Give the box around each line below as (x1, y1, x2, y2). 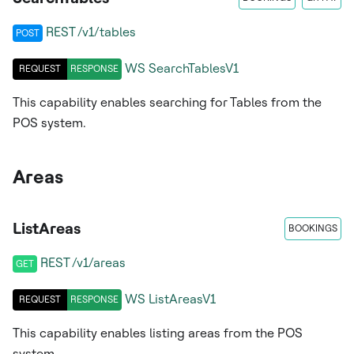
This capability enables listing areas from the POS (13, 325, 303, 341)
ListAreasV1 (149, 292, 216, 307)
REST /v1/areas (40, 254, 126, 270)
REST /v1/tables (46, 24, 136, 40)
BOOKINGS (288, 222, 337, 234)
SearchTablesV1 (149, 61, 239, 77)
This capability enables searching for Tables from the (13, 94, 322, 110)
